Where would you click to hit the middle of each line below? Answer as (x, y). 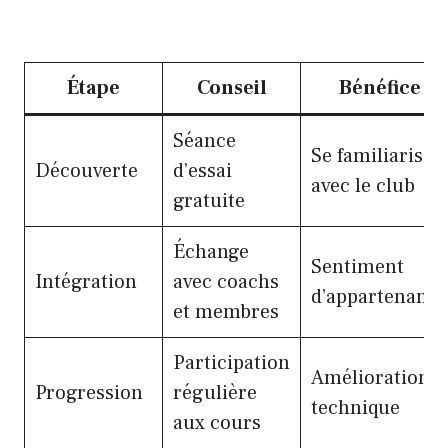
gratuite (209, 200)
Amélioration (370, 377)
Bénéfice (379, 87)
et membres (226, 311)
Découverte (86, 170)
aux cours (217, 422)
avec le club (363, 185)
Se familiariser (376, 155)
